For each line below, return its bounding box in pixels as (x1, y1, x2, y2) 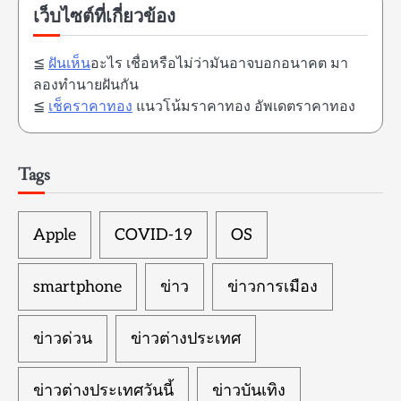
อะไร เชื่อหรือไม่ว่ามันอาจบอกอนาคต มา (90, 55, 348, 73)
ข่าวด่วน (33, 328, 92, 348)
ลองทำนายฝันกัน (33, 76, 139, 94)
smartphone (33, 277, 122, 296)
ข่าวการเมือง (227, 277, 318, 296)
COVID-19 (115, 225, 192, 244)
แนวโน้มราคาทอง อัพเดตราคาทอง (132, 98, 355, 115)
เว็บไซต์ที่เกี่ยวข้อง (33, 4, 175, 30)
